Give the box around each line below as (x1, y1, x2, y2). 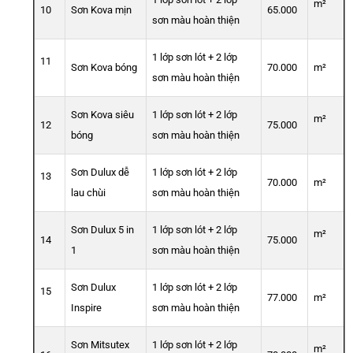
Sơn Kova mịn (71, 4, 132, 17)
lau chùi (71, 187, 106, 199)
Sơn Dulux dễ (71, 166, 129, 179)
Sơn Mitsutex (71, 339, 129, 351)
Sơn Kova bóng (71, 61, 137, 74)
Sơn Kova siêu (71, 109, 134, 121)
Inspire (71, 302, 102, 314)
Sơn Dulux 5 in (71, 224, 134, 236)
